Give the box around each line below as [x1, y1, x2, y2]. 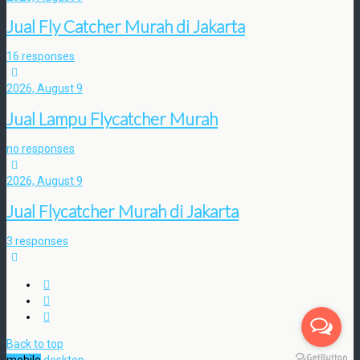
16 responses [6, 50, 75, 63]
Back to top [6, 337, 63, 351]
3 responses [6, 235, 68, 248]
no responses [6, 142, 75, 156]
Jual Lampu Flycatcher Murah [6, 108, 218, 129]
